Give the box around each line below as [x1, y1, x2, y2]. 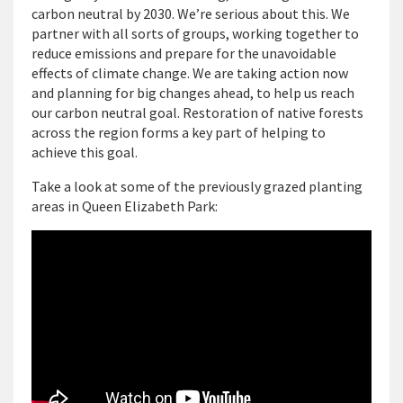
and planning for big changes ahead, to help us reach [31, 84, 354, 103]
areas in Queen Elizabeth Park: [31, 197, 218, 216]
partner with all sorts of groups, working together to [31, 24, 359, 43]
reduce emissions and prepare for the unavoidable [31, 44, 336, 63]
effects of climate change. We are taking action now [31, 64, 348, 83]
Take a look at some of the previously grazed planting [31, 177, 363, 196]
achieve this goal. [31, 143, 138, 162]
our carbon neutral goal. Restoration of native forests [31, 103, 363, 122]
